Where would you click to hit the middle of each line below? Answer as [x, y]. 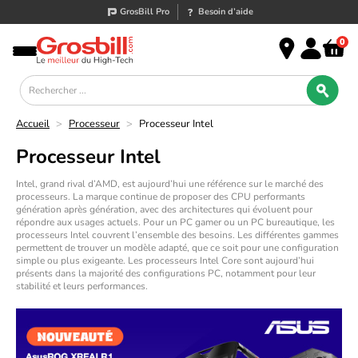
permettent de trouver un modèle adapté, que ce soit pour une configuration [177, 248]
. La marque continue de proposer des [149, 197]
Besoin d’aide [226, 12]
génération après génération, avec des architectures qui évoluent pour [164, 209]
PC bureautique [284, 222]
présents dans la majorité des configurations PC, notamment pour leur [166, 273]
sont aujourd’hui [278, 261]
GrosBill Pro [145, 12]
